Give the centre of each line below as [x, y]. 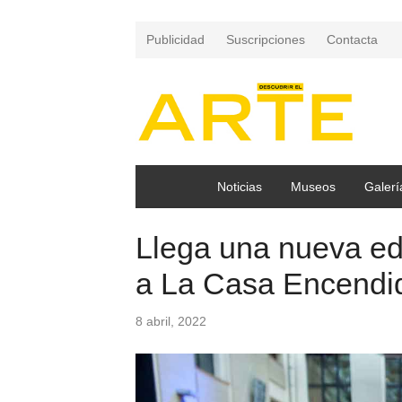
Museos [313, 186]
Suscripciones [266, 39]
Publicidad [175, 39]
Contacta [352, 39]
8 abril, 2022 [171, 321]
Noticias [240, 186]
